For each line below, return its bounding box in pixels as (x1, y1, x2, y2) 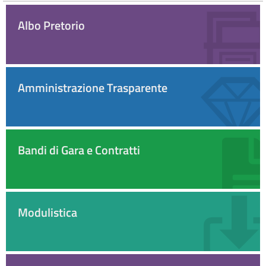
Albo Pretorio (18, 15, 85, 34)
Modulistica (18, 202, 77, 221)
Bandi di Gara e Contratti (18, 140, 140, 159)
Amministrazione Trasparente (18, 78, 167, 97)
